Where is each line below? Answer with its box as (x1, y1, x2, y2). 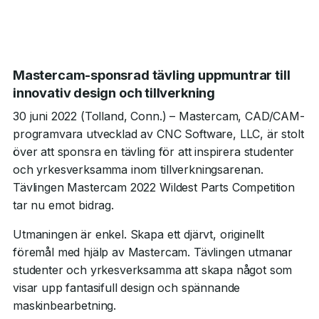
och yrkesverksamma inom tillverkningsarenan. (13, 162, 263, 177)
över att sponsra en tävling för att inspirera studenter (13, 145, 295, 159)
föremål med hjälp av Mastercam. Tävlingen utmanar (13, 245, 293, 259)
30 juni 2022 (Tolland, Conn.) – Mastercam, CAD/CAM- (13, 109, 305, 123)
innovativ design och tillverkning (13, 85, 215, 100)
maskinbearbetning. (13, 298, 117, 313)
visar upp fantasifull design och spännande (13, 281, 241, 295)
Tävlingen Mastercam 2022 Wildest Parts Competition (13, 180, 295, 194)
